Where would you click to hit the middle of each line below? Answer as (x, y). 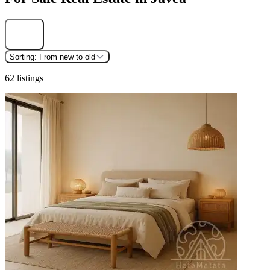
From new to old (67, 57)
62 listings (24, 78)
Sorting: (24, 57)
